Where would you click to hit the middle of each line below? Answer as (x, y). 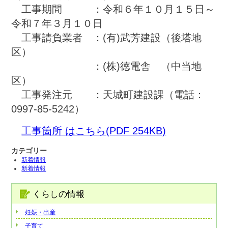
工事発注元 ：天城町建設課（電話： (108, 95)
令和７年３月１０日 (57, 23)
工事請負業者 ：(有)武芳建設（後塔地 (107, 38)
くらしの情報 (59, 194)
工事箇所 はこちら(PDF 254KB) (94, 131)
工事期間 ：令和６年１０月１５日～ (113, 9)
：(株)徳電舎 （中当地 (107, 66)
